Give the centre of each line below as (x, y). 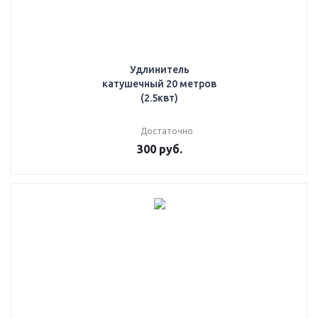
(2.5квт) (159, 98)
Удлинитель (159, 70)
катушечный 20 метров (159, 84)
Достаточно (166, 131)
